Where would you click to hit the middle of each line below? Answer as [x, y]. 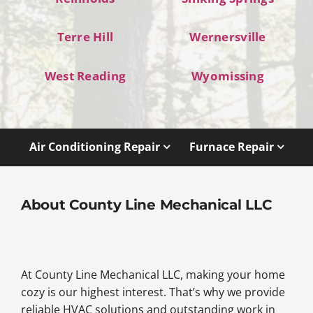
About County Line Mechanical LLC [146, 205]
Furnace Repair [232, 147]
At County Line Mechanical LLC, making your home [153, 275]
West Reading [85, 75]
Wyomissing [228, 75]
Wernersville [228, 37]
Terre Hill [85, 37]
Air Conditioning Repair [94, 147]
